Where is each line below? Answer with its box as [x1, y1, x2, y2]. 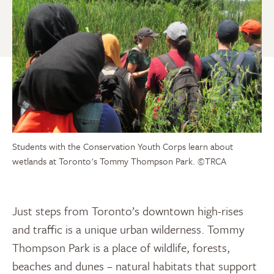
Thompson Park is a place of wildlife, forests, [12, 239, 230, 256]
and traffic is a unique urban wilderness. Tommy [12, 221, 244, 237]
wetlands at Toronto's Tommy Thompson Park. [12, 154, 198, 168]
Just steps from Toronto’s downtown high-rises [12, 202, 243, 219]
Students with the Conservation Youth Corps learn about [12, 139, 233, 153]
